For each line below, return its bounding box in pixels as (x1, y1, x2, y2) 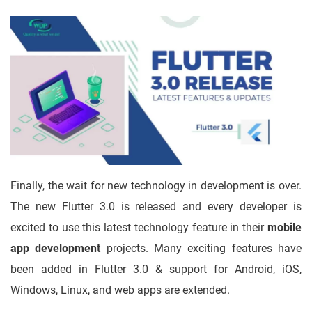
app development (10, 242, 107, 256)
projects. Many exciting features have (106, 242, 302, 256)
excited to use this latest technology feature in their (10, 221, 267, 235)
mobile (267, 221, 302, 235)
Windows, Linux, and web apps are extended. (10, 283, 233, 297)
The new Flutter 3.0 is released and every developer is (10, 200, 302, 214)
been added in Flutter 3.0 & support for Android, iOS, (10, 263, 302, 276)
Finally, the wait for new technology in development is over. (10, 179, 302, 193)
